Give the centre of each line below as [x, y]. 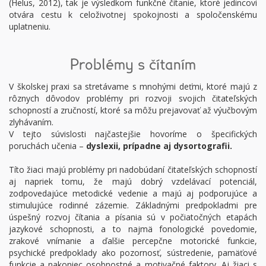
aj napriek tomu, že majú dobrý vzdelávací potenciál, [133, 181]
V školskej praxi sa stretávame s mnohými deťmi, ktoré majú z [133, 86]
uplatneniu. [30, 26]
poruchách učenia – [46, 146]
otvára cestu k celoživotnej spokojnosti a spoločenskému [133, 15]
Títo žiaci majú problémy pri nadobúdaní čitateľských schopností [133, 170]
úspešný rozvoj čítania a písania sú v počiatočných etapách [133, 217]
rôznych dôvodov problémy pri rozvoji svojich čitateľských [133, 98]
